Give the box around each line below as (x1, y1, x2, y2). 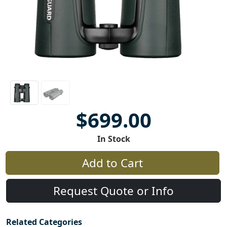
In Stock (97, 133, 130, 145)
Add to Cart (82, 155, 143, 171)
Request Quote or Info (53, 183, 174, 199)
